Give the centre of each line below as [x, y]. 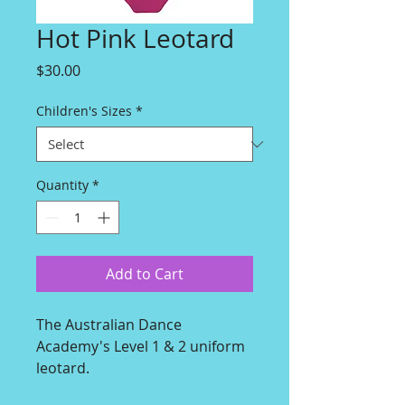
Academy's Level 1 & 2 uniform [141, 346]
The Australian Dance [109, 325]
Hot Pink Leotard [135, 38]
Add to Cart [145, 274]
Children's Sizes [84, 111]
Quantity [62, 185]
